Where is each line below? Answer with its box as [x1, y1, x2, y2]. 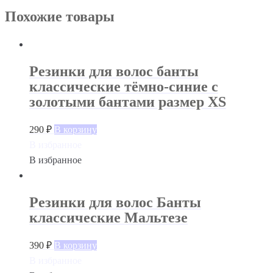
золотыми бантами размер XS [29, 94, 226, 110]
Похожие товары [5, 9, 115, 25]
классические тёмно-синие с [29, 79, 218, 95]
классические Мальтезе [29, 210, 188, 226]
